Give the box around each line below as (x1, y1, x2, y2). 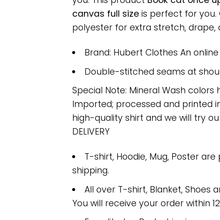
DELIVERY (72, 126, 110, 138)
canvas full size (72, 8, 139, 20)
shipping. (72, 165, 109, 177)
